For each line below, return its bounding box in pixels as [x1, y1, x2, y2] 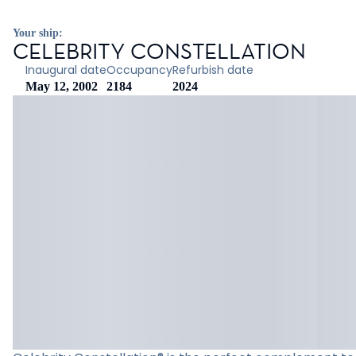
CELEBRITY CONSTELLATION [13, 37, 306, 65]
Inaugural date [25, 62, 106, 78]
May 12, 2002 [25, 79, 98, 93]
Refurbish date [172, 62, 253, 78]
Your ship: [13, 27, 63, 39]
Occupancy [106, 62, 172, 78]
